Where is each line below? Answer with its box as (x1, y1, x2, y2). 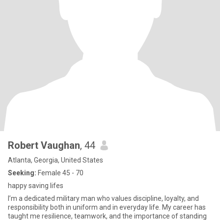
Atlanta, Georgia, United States (8, 156, 103, 164)
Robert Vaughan (8, 139, 80, 151)
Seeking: (8, 169, 36, 177)
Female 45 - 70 (36, 169, 83, 177)
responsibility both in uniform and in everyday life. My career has (8, 203, 206, 211)
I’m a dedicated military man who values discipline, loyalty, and (8, 194, 199, 202)
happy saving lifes (8, 182, 63, 190)
